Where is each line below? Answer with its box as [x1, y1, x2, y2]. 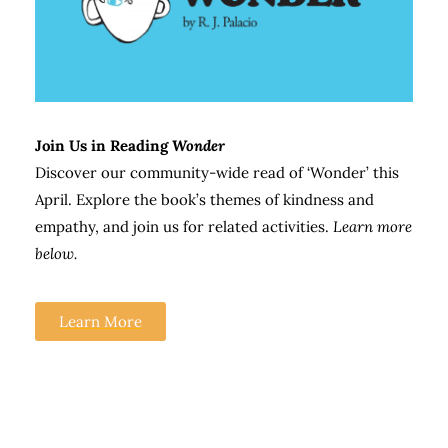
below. [35, 244, 77, 264]
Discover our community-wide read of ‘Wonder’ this [35, 163, 399, 183]
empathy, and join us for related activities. [35, 217, 333, 237]
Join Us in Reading [35, 136, 172, 156]
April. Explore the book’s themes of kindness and [35, 190, 374, 210]
